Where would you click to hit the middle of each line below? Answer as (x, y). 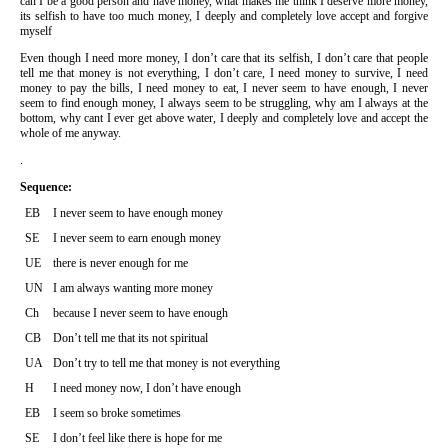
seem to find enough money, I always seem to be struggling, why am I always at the (224, 102)
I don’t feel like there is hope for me (137, 437)
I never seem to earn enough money (137, 237)
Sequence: (46, 186)
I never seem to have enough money (138, 212)
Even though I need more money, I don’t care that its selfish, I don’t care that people (224, 57)
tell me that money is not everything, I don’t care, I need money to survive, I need (224, 72)
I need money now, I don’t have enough (147, 387)
